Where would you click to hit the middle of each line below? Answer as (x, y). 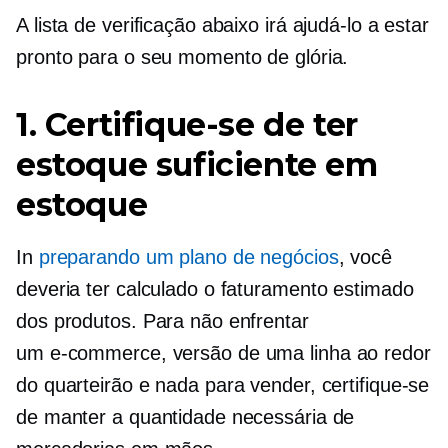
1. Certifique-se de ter (187, 124)
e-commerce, (108, 353)
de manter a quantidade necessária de (185, 417)
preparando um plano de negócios (188, 257)
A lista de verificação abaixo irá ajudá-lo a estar (222, 25)
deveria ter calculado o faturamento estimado (215, 289)
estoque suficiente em (197, 164)
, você (365, 257)
